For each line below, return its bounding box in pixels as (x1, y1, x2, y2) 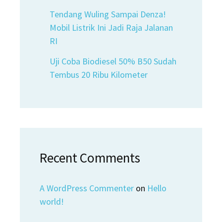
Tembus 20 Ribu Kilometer (50, 69, 148, 80)
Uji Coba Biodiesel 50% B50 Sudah (50, 55, 176, 67)
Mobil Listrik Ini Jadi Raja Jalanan (50, 22, 173, 33)
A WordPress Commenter (40, 182, 134, 194)
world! (40, 196, 64, 207)
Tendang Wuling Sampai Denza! (50, 8, 166, 20)
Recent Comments (40, 149, 140, 166)
